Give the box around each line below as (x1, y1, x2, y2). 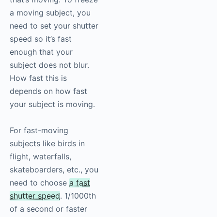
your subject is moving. (10, 99, 95, 109)
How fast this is (10, 73, 67, 83)
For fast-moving (10, 125, 68, 136)
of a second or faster (10, 204, 87, 214)
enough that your (10, 47, 73, 57)
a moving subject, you (10, 8, 91, 18)
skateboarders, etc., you (10, 165, 98, 175)
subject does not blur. (10, 60, 89, 70)
